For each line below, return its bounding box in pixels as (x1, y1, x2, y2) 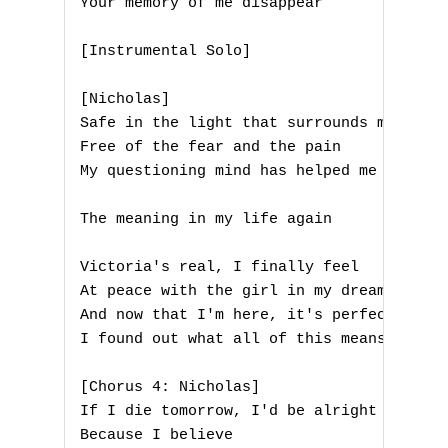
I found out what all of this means (80, 331, 386, 349)
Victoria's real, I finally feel (80, 259, 359, 277)
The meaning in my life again (80, 211, 332, 229)
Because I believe (80, 427, 233, 445)
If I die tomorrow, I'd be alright (80, 403, 377, 421)
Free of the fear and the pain (80, 139, 341, 157)
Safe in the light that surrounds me (80, 115, 395, 133)
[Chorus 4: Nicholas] (80, 379, 260, 397)
